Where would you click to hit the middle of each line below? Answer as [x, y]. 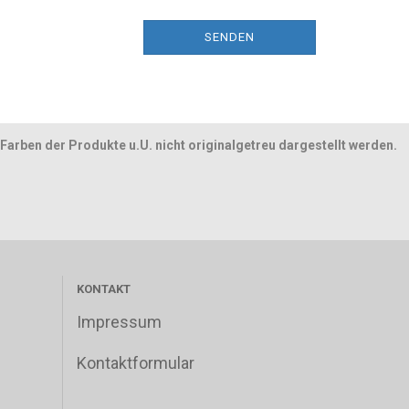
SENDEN [229, 37]
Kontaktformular [135, 363]
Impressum [119, 322]
